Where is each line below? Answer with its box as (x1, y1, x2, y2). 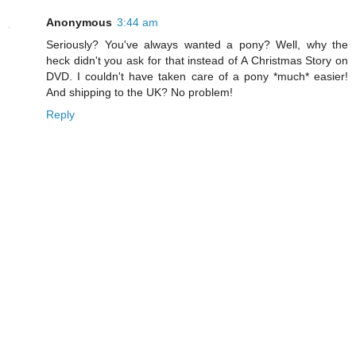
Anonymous (46, 15, 112, 29)
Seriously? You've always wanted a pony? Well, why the (46, 37, 348, 51)
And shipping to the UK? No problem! (46, 85, 233, 99)
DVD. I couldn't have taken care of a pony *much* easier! (46, 69, 348, 83)
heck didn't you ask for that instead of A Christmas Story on (46, 53, 348, 67)
